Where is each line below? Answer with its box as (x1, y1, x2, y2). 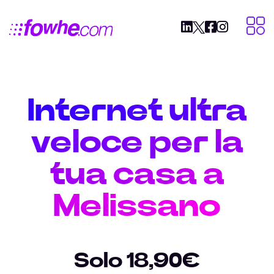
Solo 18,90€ (74, 251, 200, 272)
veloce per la (31, 127, 243, 158)
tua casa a (50, 158, 224, 190)
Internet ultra (27, 95, 247, 127)
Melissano (53, 190, 221, 222)
